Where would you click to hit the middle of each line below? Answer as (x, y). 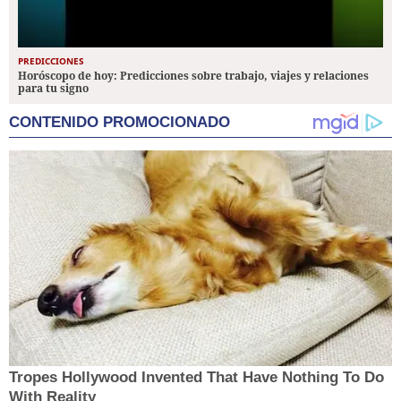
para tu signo (53, 89)
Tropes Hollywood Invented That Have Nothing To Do (196, 378)
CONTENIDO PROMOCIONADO (119, 123)
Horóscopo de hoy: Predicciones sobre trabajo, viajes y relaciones (193, 76)
